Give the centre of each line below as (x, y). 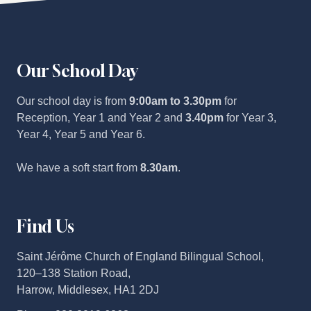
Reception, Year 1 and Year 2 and (101, 117)
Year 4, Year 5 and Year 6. (81, 134)
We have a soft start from (78, 167)
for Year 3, (250, 117)
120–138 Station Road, (74, 273)
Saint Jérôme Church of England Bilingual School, (140, 256)
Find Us (45, 226)
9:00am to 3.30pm (175, 101)
